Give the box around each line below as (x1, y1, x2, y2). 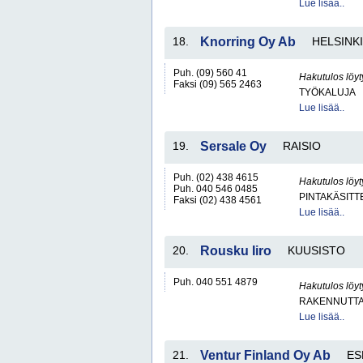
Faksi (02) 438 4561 (173, 194, 262, 206)
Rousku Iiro (200, 244, 271, 258)
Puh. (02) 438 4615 (173, 172, 258, 183)
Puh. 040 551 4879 (173, 276, 258, 288)
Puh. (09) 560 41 (173, 67, 247, 79)
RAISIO (283, 139, 321, 152)
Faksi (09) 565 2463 (173, 79, 262, 90)
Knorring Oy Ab (200, 35, 296, 49)
